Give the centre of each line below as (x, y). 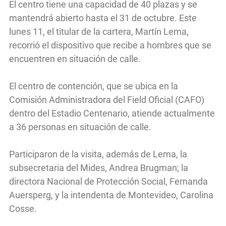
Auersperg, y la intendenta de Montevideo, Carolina (111, 195)
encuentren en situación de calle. (75, 59)
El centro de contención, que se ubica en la (94, 86)
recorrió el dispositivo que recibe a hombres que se (110, 45)
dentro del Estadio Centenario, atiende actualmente (112, 113)
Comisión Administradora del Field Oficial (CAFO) (107, 99)
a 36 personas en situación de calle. (80, 127)
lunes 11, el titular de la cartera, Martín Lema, (99, 31)
